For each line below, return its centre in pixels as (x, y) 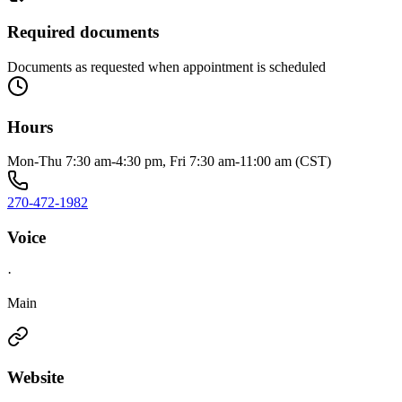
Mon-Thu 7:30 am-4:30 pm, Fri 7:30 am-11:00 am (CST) (169, 162)
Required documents (83, 32)
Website (35, 377)
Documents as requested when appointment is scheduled (166, 67)
